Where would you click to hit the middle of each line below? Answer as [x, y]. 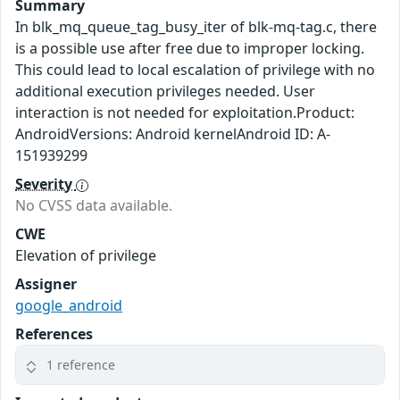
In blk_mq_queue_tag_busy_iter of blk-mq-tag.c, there [196, 27]
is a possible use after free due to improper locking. [190, 49]
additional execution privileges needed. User [165, 92]
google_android [69, 306]
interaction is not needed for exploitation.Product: [185, 113]
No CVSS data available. [94, 206]
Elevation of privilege [86, 256]
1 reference [81, 365]
